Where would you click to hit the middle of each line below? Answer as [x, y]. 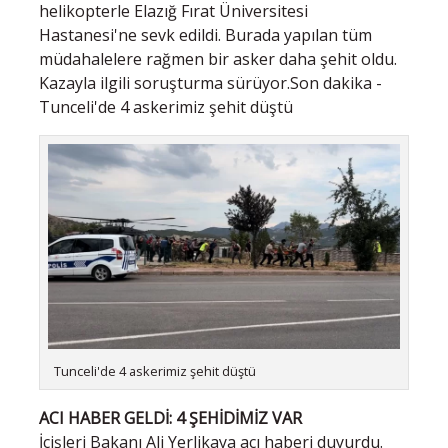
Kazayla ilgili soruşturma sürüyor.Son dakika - [210, 82]
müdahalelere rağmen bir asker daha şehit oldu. [218, 58]
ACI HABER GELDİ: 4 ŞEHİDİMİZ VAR [170, 417]
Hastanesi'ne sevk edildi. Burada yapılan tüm [205, 34]
